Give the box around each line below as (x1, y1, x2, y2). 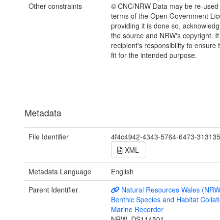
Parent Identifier (28, 185, 78, 195)
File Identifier (28, 132, 69, 142)
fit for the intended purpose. (110, 50, 197, 60)
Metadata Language (28, 166, 91, 177)
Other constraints (28, 1, 82, 11)
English (110, 166, 134, 177)
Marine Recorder (110, 204, 164, 215)
